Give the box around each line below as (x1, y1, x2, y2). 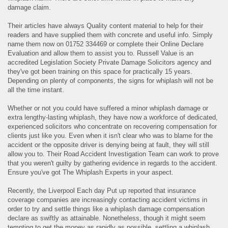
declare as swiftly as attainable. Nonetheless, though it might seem (8, 214, 206, 222)
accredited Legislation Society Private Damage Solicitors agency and (8, 59, 212, 67)
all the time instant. (8, 86, 65, 94)
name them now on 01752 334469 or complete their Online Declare (8, 40, 204, 48)
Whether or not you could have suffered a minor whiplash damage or (8, 104, 209, 112)
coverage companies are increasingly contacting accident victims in (8, 196, 208, 204)
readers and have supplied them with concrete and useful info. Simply (8, 31, 213, 39)
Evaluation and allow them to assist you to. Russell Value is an (8, 49, 194, 58)
